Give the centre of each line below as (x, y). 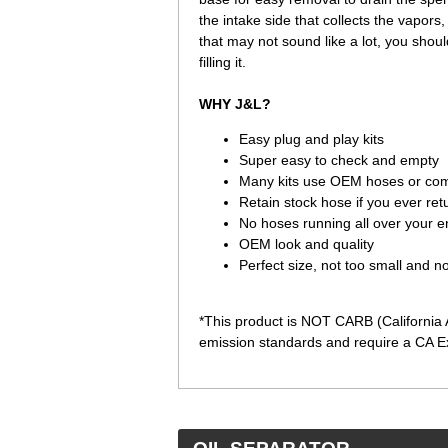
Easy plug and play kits (311, 139)
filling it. (222, 62)
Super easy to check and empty (339, 160)
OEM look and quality (306, 244)
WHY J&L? (235, 104)
